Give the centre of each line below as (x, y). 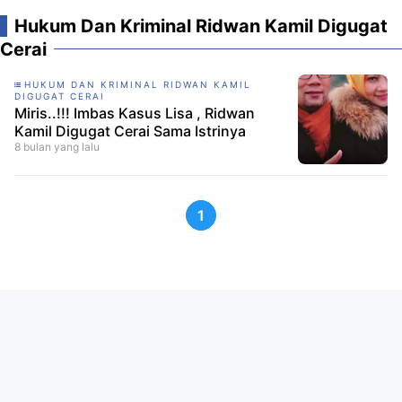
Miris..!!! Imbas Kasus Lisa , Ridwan (135, 113)
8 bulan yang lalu (57, 147)
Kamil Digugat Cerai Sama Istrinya (130, 131)
